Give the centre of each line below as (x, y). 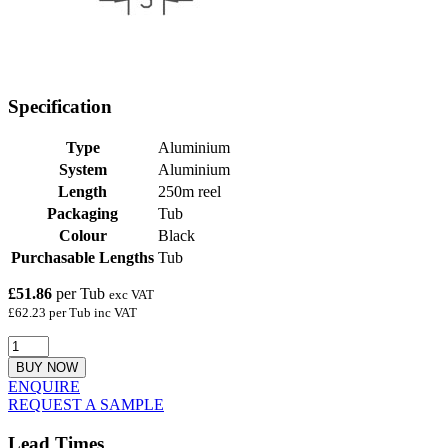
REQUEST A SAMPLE (86, 405)
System (82, 170)
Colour (82, 236)
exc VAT (131, 295)
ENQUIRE (44, 387)
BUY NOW (47, 368)
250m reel (189, 192)
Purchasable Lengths (82, 258)
